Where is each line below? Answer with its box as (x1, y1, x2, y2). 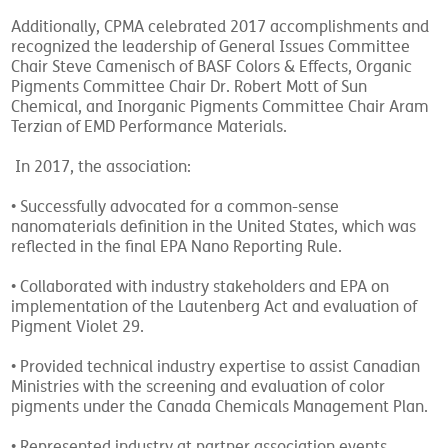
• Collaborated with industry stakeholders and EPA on (11, 277, 390, 297)
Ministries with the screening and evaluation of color (11, 377, 386, 397)
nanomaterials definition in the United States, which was (11, 217, 417, 237)
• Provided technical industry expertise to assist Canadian (11, 357, 421, 377)
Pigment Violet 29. (11, 317, 145, 337)
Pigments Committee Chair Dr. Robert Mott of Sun (11, 77, 368, 97)
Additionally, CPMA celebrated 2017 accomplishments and (11, 17, 430, 37)
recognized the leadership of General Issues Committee (11, 37, 411, 57)
